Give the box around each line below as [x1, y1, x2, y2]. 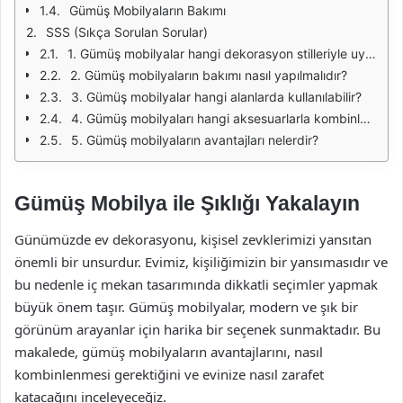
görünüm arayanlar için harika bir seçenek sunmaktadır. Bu [14, 319, 381, 338]
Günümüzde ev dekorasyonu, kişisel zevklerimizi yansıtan [14, 229, 372, 248]
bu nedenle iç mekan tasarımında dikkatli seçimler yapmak [14, 274, 378, 293]
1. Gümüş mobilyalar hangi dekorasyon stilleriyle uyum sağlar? [67, 46, 365, 61]
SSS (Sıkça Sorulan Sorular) [46, 24, 208, 40]
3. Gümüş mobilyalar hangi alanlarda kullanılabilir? [71, 89, 362, 104]
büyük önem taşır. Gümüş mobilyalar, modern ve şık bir [14, 297, 358, 316]
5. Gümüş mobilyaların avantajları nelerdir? [71, 132, 318, 148]
